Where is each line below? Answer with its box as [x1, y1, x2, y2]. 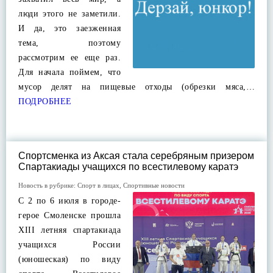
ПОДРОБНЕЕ [18, 97, 72, 106]
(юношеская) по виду [18, 255, 121, 264]
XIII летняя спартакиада [18, 225, 121, 235]
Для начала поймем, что [18, 68, 121, 77]
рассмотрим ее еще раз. [18, 53, 121, 62]
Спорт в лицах [77, 182, 119, 189]
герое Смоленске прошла [18, 211, 121, 220]
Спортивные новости [123, 182, 185, 189]
